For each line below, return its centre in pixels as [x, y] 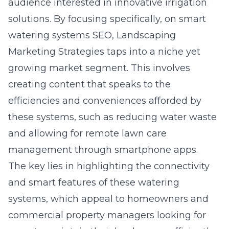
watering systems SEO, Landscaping [92, 35]
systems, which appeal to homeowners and [108, 199]
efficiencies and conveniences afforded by [105, 101]
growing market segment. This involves [99, 68]
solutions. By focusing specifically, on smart [107, 19]
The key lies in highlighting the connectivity [109, 166]
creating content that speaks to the [89, 84]
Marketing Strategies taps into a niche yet [104, 52]
